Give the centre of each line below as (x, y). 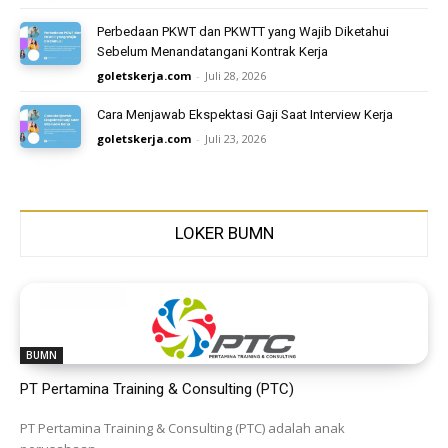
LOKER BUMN (224, 232)
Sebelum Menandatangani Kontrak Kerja (213, 51)
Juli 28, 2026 (236, 75)
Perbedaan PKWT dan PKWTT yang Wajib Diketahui (243, 31)
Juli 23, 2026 (236, 138)
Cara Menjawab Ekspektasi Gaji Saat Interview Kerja (245, 114)
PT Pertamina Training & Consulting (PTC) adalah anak (182, 428)
